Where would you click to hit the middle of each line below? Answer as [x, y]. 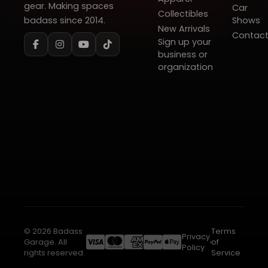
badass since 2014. [65, 20]
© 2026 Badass [53, 232]
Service [226, 253]
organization [185, 67]
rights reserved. [54, 253]
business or [183, 54]
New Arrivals [184, 29]
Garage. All [45, 242]
